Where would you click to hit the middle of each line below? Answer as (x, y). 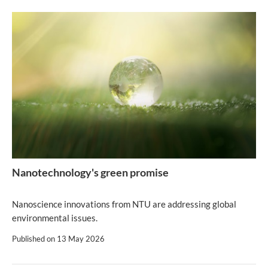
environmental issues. (55, 218)
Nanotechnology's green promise (90, 172)
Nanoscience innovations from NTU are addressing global (124, 204)
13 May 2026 (81, 239)
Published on (34, 239)
